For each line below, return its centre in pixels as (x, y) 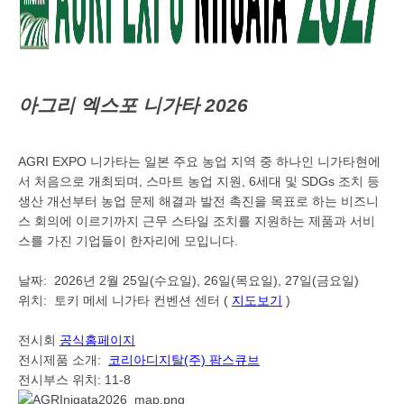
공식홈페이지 (97, 340)
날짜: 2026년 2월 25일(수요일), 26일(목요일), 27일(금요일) (188, 280)
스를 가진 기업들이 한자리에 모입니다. (128, 240)
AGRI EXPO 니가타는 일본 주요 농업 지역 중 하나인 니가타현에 (199, 161)
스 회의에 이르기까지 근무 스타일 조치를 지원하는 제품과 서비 (197, 220)
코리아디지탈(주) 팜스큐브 (184, 359)
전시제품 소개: (63, 359)
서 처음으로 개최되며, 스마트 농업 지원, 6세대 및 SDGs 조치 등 (199, 181)
